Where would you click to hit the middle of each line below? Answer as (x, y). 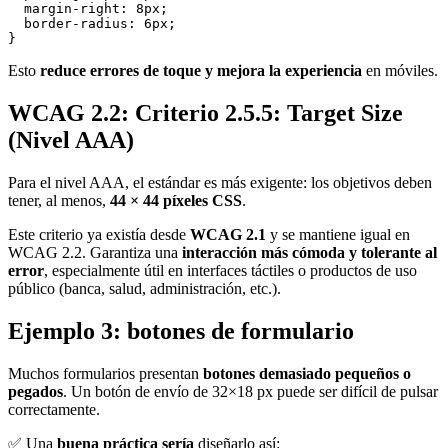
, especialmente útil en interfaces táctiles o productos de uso (230, 270)
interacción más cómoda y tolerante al (309, 252)
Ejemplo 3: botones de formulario (181, 330)
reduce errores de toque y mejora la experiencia (201, 70)
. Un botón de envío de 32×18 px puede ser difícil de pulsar (250, 391)
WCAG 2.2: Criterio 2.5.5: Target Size (205, 112)
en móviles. (400, 70)
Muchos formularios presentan (105, 373)
